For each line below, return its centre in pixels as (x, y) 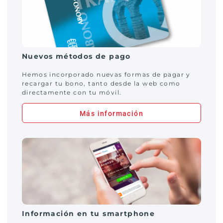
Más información (111, 113)
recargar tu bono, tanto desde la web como (101, 83)
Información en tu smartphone (89, 214)
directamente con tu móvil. (72, 92)
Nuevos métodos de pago (76, 56)
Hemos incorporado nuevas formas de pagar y (106, 74)
